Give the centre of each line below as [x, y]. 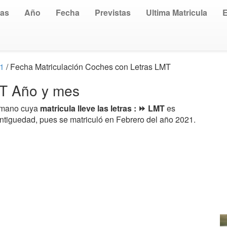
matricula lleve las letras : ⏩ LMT [103, 108]
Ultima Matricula [177, 12]
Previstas [113, 12]
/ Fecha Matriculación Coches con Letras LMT [87, 67]
